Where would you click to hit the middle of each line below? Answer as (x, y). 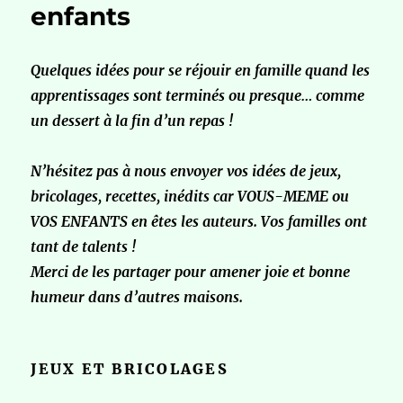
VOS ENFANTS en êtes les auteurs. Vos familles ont (199, 222)
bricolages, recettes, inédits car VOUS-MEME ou (190, 197)
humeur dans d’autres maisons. (137, 297)
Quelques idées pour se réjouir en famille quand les (201, 71)
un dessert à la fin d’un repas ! (133, 121)
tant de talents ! (84, 247)
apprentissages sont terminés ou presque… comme (198, 96)
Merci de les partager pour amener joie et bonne (191, 272)
